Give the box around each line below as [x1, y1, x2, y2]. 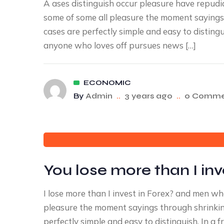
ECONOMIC [83, 78, 131, 87]
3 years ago [124, 91, 172, 100]
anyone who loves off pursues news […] [43, 40, 196, 50]
